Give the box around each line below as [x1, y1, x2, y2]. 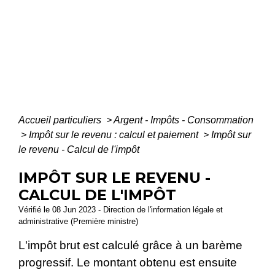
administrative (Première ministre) [18, 216, 138, 226]
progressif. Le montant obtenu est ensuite [18, 255, 237, 269]
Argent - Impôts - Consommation [114, 114, 254, 125]
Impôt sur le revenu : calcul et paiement [29, 129, 201, 140]
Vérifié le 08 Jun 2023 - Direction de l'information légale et [18, 204, 223, 214]
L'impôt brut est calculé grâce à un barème [18, 238, 242, 252]
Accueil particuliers [18, 114, 104, 125]
